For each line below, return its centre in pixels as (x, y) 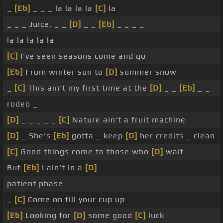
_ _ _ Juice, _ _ (38, 24)
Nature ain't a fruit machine (128, 120)
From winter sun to (64, 72)
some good (110, 216)
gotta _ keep (97, 136)
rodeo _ (22, 104)
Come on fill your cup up (75, 200)
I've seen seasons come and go (82, 56)
